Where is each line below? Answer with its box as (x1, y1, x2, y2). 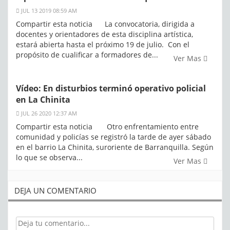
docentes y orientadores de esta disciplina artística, (16, 29, 193, 40)
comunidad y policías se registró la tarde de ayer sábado (16, 132, 211, 142)
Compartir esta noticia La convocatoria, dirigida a (16, 19, 195, 29)
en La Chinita (16, 94, 70, 106)
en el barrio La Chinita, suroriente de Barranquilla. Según (16, 142, 214, 152)
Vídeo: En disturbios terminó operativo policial (16, 83, 206, 94)
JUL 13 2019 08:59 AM (20, 7, 77, 15)
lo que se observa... (16, 152, 83, 163)
